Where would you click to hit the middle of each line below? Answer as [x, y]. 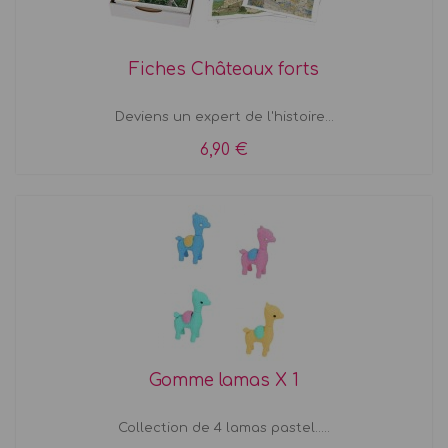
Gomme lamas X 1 [224, 380]
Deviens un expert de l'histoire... [224, 116]
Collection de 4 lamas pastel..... [224, 427]
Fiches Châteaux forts [224, 69]
